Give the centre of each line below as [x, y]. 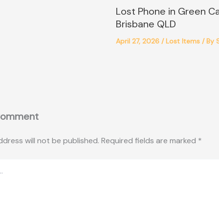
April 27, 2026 [138, 41]
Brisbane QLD [146, 24]
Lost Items [183, 41]
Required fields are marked [150, 141]
